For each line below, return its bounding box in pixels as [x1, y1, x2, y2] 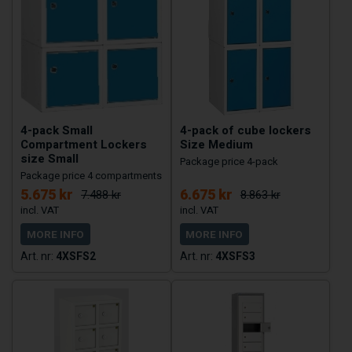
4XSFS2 [56, 250, 96, 263]
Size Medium [179, 136, 253, 154]
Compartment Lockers [20, 136, 147, 154]
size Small [20, 150, 79, 168]
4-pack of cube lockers [179, 122, 311, 140]
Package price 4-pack [179, 156, 278, 168]
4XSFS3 [214, 250, 255, 263]
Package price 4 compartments [20, 170, 162, 182]
